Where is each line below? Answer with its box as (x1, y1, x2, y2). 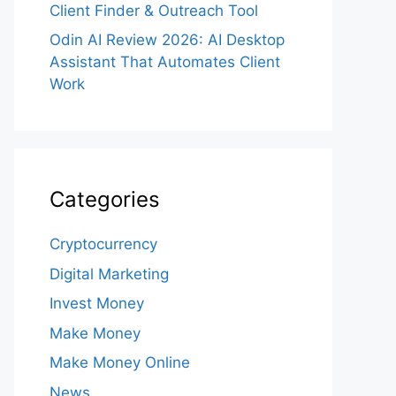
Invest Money (49, 294, 144, 312)
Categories (49, 187, 160, 212)
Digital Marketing (49, 264, 169, 283)
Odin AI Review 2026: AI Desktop (49, 31, 285, 49)
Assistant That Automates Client (49, 53, 280, 71)
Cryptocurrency (49, 235, 157, 253)
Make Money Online (49, 354, 190, 371)
